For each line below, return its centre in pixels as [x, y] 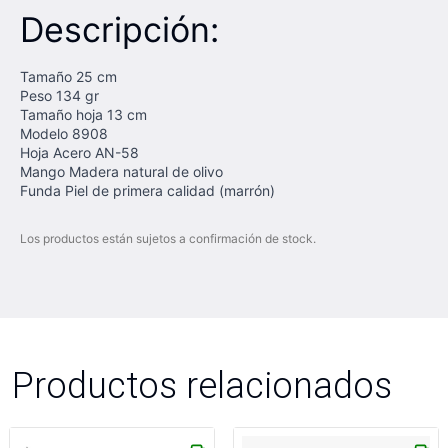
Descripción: [119, 29]
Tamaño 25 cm [68, 76]
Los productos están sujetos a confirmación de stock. [168, 238]
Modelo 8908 [64, 133]
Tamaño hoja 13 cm [83, 114]
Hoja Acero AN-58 [79, 152]
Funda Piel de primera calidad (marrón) [147, 190]
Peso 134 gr [59, 95]
